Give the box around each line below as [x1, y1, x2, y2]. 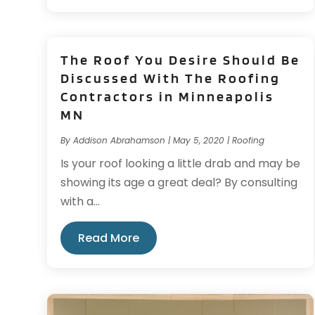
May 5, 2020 [173, 134, 225, 147]
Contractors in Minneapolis [60, 88, 275, 105]
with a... [60, 193, 101, 210]
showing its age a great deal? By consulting [60, 174, 298, 191]
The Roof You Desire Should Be [60, 51, 301, 69]
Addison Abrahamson [73, 134, 166, 147]
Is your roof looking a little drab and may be [60, 155, 301, 172]
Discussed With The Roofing [60, 70, 281, 87]
